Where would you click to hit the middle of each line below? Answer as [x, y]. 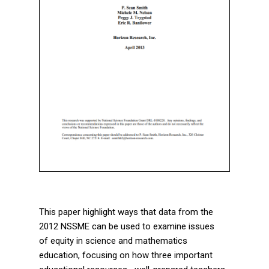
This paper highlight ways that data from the [126, 212]
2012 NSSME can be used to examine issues [127, 226]
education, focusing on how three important [126, 255]
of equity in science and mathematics [113, 240]
